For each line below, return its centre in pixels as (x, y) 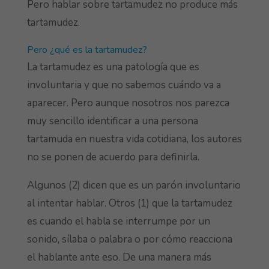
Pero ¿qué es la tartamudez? (87, 50)
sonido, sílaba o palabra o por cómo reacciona (129, 239)
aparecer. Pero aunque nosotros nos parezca (128, 103)
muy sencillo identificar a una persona (112, 121)
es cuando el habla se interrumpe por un (118, 221)
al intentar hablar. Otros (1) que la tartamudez (129, 203)
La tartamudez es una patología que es (113, 67)
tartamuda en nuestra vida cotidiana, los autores (134, 139)
